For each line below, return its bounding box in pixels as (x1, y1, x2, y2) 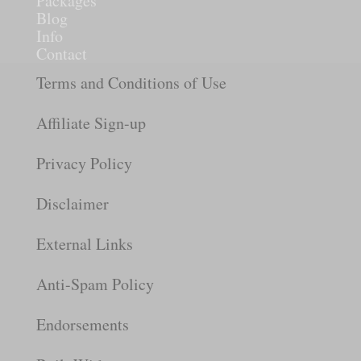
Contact (35, 42, 87, 64)
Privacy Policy (35, 151, 132, 174)
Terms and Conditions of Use (35, 71, 226, 93)
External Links (35, 232, 133, 255)
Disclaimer (35, 192, 109, 214)
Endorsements (35, 313, 129, 335)
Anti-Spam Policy (35, 272, 154, 295)
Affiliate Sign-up (35, 111, 146, 134)
